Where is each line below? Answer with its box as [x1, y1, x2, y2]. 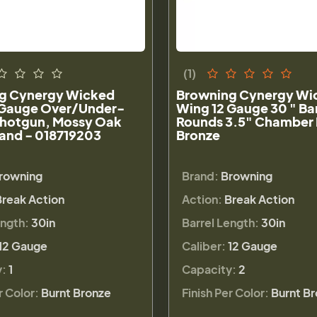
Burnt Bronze [41, 284, 111, 300]
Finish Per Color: [181, 284, 269, 300]
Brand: [181, 168, 219, 183]
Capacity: [181, 261, 236, 277]
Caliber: [181, 238, 226, 253]
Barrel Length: [181, 214, 259, 230]
